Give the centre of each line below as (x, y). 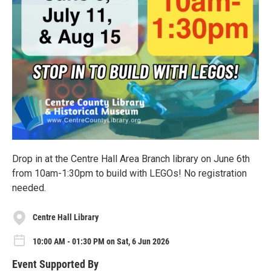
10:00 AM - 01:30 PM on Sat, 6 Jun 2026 (101, 241)
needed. (29, 188)
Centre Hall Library (66, 217)
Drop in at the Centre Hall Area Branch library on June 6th (131, 158)
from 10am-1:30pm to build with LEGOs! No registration (129, 173)
